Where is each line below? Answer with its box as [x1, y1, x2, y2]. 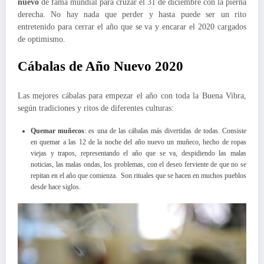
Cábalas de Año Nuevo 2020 [18, 59, 183, 74]
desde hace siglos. [31, 183, 81, 192]
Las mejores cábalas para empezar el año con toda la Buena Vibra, [18, 91, 246, 100]
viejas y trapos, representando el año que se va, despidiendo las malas [31, 149, 246, 158]
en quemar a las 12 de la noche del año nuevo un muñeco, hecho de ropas [31, 138, 246, 147]
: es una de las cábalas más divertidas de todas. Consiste [84, 127, 247, 136]
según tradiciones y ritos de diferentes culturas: [18, 103, 174, 113]
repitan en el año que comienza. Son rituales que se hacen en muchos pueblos [31, 171, 246, 180]
